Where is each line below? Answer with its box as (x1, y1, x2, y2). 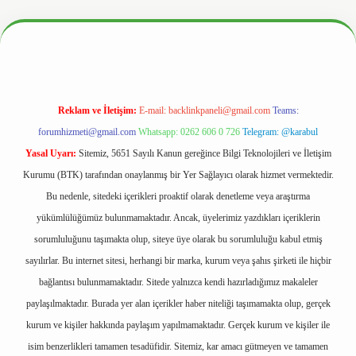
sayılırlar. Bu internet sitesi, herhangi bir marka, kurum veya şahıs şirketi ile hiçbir (25, 255, 331, 266)
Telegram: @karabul (242, 126, 318, 137)
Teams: (272, 105, 299, 116)
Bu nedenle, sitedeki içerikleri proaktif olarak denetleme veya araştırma (46, 191, 310, 202)
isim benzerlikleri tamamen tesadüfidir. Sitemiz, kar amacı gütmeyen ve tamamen (28, 341, 328, 352)
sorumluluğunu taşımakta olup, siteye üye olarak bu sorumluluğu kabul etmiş (33, 234, 323, 245)
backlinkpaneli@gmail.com (168, 105, 270, 116)
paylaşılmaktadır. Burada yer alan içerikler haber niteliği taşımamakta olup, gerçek (25, 298, 331, 309)
